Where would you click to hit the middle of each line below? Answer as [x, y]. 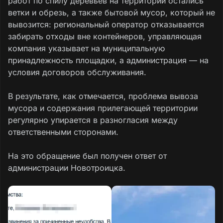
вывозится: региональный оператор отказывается [106, 24]
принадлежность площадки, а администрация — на [108, 60]
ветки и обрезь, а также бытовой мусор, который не [111, 12]
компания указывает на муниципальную [86, 48]
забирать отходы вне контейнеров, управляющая [105, 36]
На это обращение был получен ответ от [87, 156]
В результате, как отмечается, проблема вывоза [103, 96]
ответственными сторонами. [63, 132]
